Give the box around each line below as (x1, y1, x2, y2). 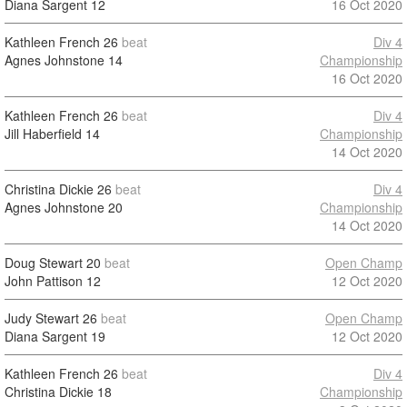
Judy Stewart (5, 309, 79, 327)
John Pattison (5, 272, 83, 290)
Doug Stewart (5, 253, 83, 272)
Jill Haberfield (5, 124, 82, 143)
